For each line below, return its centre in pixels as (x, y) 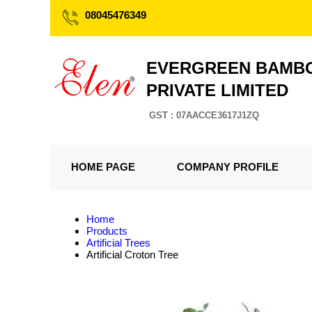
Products (107, 231)
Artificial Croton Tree (132, 255)
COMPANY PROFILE (228, 167)
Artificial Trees (118, 243)
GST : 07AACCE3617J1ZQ (204, 115)
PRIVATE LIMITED (217, 90)
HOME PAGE (103, 167)
